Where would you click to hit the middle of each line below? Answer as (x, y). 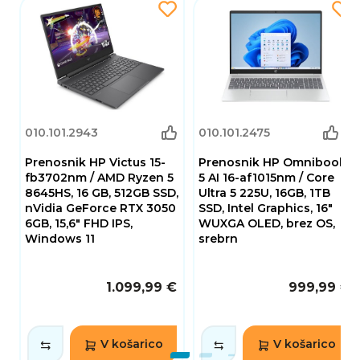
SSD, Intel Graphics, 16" (265, 209)
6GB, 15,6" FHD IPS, (79, 224)
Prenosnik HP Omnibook (272, 163)
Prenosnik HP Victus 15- (95, 163)
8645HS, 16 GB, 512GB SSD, (102, 193)
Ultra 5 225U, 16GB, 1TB (264, 193)
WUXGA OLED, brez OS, (266, 224)
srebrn (218, 239)
